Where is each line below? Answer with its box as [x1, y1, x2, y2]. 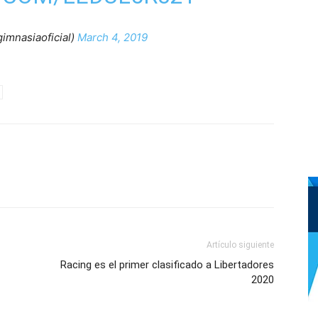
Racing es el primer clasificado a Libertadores [60, 258, 274, 271]
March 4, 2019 [77, 31, 148, 44]
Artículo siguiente [207, 240, 274, 250]
